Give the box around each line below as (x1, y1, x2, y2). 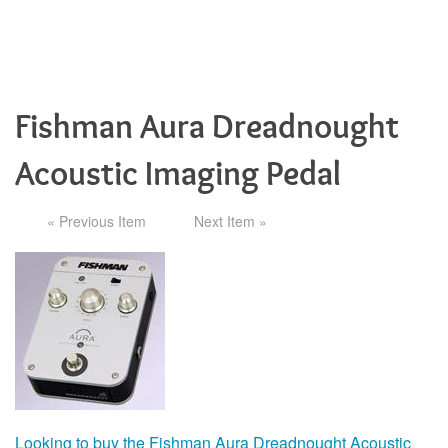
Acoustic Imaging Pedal (15, 154, 341, 195)
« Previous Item (47, 211, 146, 232)
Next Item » (194, 211, 267, 232)
